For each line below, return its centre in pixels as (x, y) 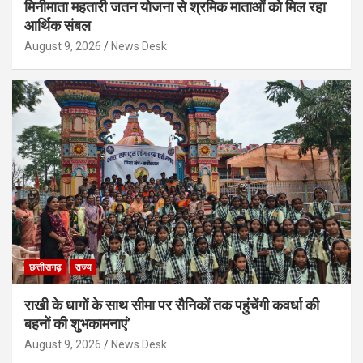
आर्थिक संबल (58, 26)
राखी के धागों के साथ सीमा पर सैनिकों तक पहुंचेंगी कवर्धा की (172, 305)
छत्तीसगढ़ (45, 268)
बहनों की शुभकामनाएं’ (77, 324)
